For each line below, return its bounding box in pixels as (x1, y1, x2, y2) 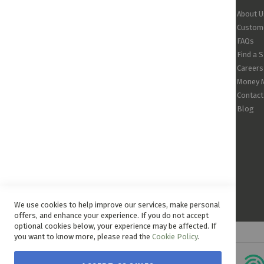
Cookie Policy (152, 232, 197, 241)
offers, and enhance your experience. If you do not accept (14, 211, 209, 220)
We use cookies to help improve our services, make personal (14, 200, 220, 209)
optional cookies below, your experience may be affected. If (14, 222, 216, 230)
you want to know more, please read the (14, 232, 152, 241)
